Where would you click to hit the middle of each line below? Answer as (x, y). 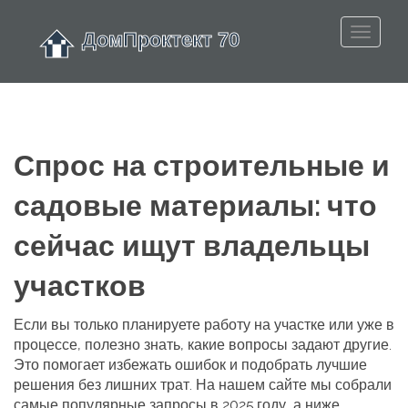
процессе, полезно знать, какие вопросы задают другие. (203, 345)
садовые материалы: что (195, 206)
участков (80, 286)
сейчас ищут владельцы (192, 246)
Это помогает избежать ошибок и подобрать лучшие (190, 365)
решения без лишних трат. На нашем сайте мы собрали (203, 385)
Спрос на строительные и (202, 166)
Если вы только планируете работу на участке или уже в (204, 325)
